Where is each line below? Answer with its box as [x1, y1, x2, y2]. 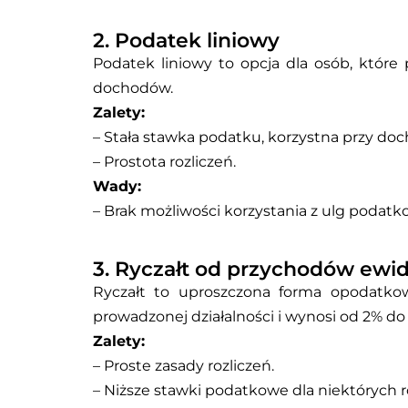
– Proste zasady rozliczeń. [93, 357, 274, 375]
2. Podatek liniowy [93, 28, 280, 54]
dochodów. [93, 79, 173, 97]
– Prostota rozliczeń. [93, 153, 236, 171]
